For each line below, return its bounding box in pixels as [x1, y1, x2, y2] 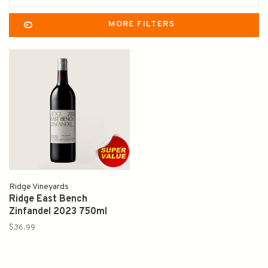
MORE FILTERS [108, 19, 175, 29]
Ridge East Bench [9, 193, 87, 205]
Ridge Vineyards [9, 182, 69, 192]
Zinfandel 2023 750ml [9, 206, 107, 218]
